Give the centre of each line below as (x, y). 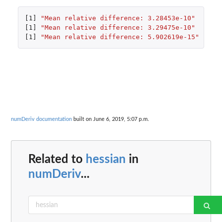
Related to (57, 160)
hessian (106, 160)
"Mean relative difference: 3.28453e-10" (118, 18)
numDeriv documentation (41, 119)
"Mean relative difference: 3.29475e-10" (118, 27)
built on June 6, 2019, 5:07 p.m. (111, 119)
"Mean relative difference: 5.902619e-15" (120, 37)
